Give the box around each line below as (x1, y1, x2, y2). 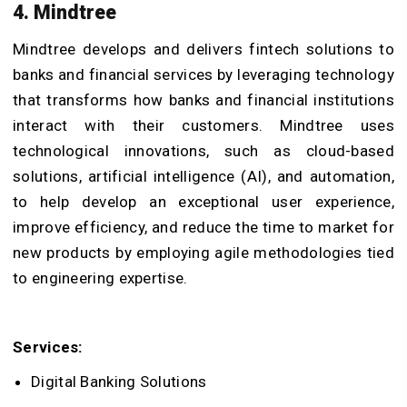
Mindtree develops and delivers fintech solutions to (13, 39, 394, 58)
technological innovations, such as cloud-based (13, 141, 394, 160)
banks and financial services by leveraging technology (13, 65, 394, 84)
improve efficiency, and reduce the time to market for (13, 217, 394, 236)
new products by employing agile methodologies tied (13, 243, 394, 262)
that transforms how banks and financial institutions (13, 90, 394, 109)
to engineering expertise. (13, 268, 188, 287)
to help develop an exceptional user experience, (13, 192, 394, 211)
